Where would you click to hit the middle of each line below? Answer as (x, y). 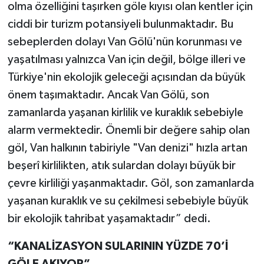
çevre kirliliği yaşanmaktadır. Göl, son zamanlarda (131, 184)
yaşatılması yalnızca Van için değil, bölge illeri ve (126, 60)
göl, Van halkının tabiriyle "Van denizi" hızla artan (127, 148)
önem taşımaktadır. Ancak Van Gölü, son (108, 95)
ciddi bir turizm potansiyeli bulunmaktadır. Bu (120, 24)
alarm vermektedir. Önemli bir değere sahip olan (128, 131)
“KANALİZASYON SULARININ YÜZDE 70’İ (118, 247)
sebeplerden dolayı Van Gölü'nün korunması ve (125, 42)
